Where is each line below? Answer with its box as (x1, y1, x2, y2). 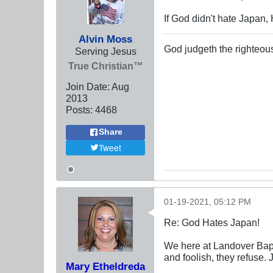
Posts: (66, 104, 93, 115)
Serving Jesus (74, 45, 136, 57)
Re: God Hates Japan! (164, 216, 260, 228)
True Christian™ (68, 60, 143, 71)
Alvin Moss (79, 32, 132, 45)
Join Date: (66, 80, 110, 92)
